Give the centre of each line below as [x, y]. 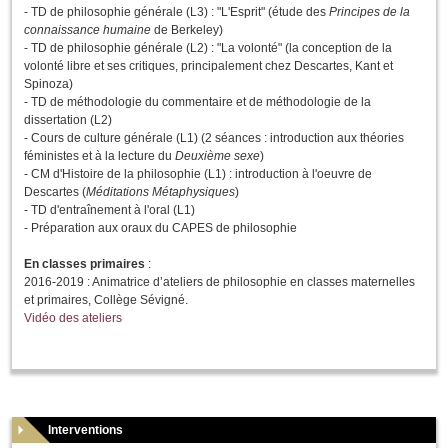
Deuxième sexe [217, 156]
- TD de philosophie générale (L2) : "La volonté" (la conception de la [208, 48]
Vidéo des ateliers [73, 318]
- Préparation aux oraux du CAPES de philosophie [160, 228]
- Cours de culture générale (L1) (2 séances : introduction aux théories [214, 138]
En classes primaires [84, 264]
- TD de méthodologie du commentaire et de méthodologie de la [197, 102]
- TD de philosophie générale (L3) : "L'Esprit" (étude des [176, 12]
